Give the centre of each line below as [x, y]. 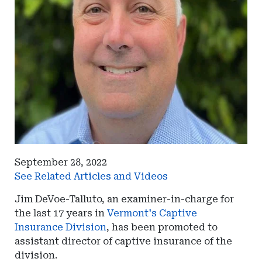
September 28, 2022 [61, 162]
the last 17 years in [61, 213]
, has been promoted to [162, 227]
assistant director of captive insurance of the [123, 241]
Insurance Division [61, 227]
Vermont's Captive [152, 213]
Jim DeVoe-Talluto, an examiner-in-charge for [124, 199]
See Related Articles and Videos [91, 176]
